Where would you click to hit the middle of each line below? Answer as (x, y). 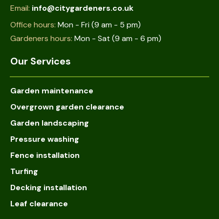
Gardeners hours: (42, 38)
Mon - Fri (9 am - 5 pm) (99, 25)
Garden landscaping (50, 123)
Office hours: (34, 25)
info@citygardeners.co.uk (83, 8)
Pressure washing (45, 139)
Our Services (41, 61)
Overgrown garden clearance (67, 107)
